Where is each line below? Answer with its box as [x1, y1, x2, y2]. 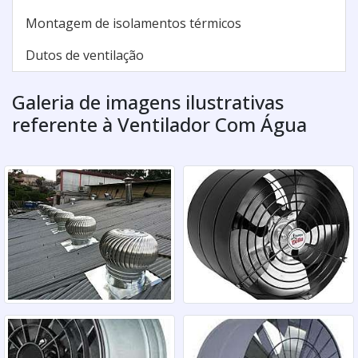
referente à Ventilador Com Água [12, 110, 307, 137]
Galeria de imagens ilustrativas [12, 88, 284, 115]
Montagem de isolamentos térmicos [26, 14, 241, 32]
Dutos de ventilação [26, 46, 144, 64]
